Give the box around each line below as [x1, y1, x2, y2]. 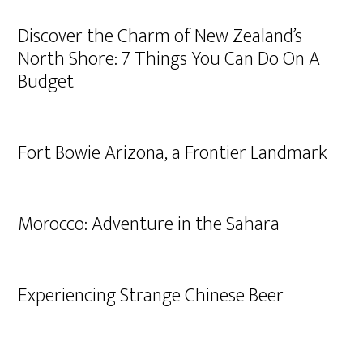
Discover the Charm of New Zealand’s [18, 20, 303, 53]
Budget [18, 66, 75, 98]
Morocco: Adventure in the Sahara [18, 208, 280, 241]
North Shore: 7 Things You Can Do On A [18, 43, 321, 75]
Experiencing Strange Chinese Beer [18, 280, 284, 312]
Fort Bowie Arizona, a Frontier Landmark [18, 137, 328, 169]
